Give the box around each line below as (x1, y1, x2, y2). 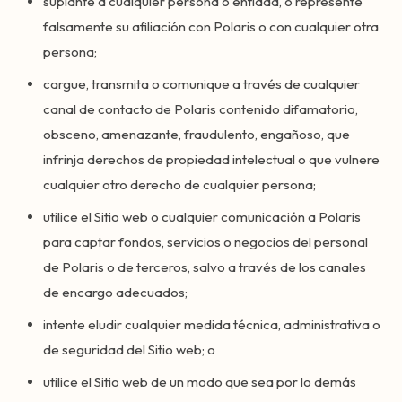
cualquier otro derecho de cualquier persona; (43, 176, 316, 193)
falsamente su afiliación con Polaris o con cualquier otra (43, 18, 379, 35)
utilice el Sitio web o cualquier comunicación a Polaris (43, 208, 361, 225)
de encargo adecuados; (43, 284, 188, 301)
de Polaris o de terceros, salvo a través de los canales (43, 258, 366, 275)
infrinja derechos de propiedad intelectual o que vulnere (43, 151, 380, 168)
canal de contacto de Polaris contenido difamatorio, (43, 100, 358, 118)
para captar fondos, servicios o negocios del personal (43, 233, 368, 250)
